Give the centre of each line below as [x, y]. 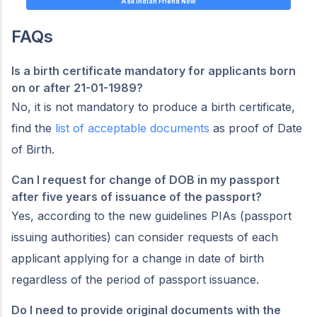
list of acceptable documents [132, 128]
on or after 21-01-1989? [77, 87]
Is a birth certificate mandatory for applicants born [154, 70]
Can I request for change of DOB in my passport [145, 179]
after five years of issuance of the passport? [137, 196]
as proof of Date [256, 128]
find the [33, 128]
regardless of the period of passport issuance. [139, 279]
